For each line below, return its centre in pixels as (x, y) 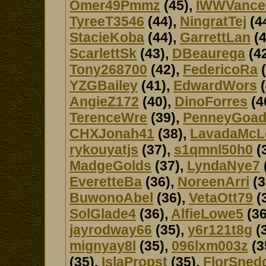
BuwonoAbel (111, 198)
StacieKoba (107, 37)
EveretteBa (106, 182)
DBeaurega (209, 53)
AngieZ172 (104, 102)
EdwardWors (215, 85)
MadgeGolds (110, 166)
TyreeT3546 (107, 21)
